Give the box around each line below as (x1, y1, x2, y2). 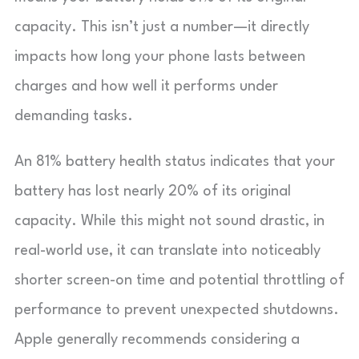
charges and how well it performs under (14, 79, 278, 94)
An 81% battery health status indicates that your (14, 154, 335, 169)
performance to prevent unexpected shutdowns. (14, 302, 339, 317)
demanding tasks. (14, 108, 133, 123)
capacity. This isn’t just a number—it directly (14, 19, 309, 34)
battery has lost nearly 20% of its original (14, 184, 291, 199)
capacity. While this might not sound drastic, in (14, 213, 325, 228)
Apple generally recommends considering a (14, 332, 300, 347)
